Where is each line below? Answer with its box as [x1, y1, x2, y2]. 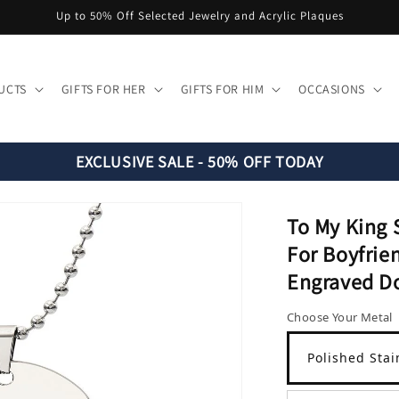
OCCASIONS [298, 80, 365, 97]
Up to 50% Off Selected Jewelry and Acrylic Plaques [55, 8, 344, 23]
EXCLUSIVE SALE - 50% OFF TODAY [76, 151, 323, 172]
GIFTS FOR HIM [180, 80, 265, 97]
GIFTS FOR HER [61, 80, 146, 97]
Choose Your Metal [287, 309, 393, 325]
